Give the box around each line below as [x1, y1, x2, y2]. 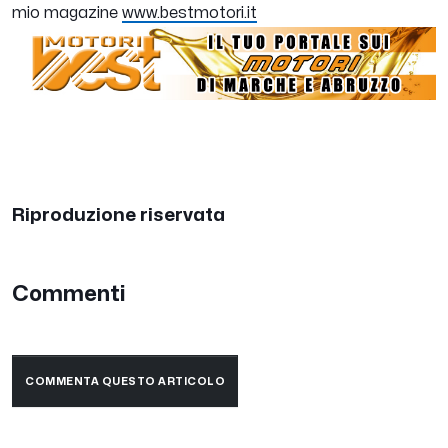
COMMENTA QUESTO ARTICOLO [25, 376, 225, 388]
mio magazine [12, 5, 122, 22]
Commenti [12, 284, 126, 306]
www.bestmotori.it [122, 5, 257, 22]
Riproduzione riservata [12, 206, 225, 225]
